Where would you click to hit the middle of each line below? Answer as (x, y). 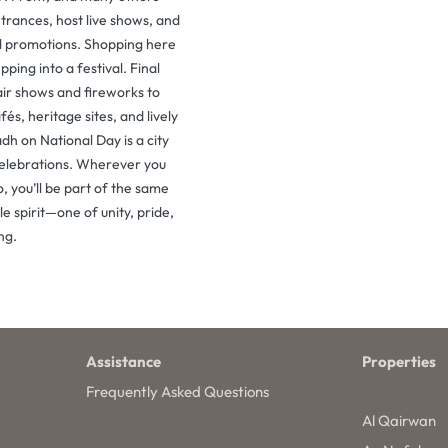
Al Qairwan (399, 420)
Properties (399, 361)
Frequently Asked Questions (177, 391)
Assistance (123, 361)
